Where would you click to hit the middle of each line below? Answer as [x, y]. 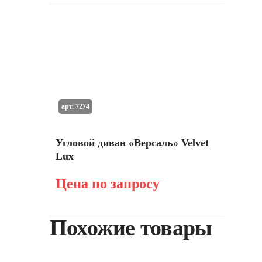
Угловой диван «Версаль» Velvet [132, 143]
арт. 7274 [75, 106]
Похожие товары [131, 227]
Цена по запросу [108, 184]
